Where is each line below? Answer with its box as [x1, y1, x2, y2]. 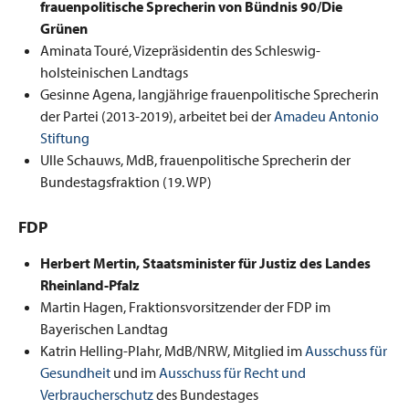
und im [110, 362, 159, 382]
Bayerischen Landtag [40, 319, 168, 338]
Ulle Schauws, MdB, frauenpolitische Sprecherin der [40, 151, 351, 169]
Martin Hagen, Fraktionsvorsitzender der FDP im [40, 297, 330, 316]
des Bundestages [153, 384, 258, 404]
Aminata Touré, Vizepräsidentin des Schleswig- [40, 41, 320, 59]
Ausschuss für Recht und [159, 362, 306, 382]
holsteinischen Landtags [40, 63, 188, 81]
